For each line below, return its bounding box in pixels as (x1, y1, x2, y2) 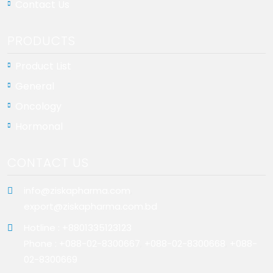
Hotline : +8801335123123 (24, 221, 132, 234)
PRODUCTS (7, 32, 76, 49)
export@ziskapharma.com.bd (24, 199, 157, 213)
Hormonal (15, 119, 63, 133)
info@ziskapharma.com (24, 183, 130, 197)
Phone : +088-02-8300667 (24, 236, 140, 250)
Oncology (15, 99, 62, 113)
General (15, 79, 54, 93)
